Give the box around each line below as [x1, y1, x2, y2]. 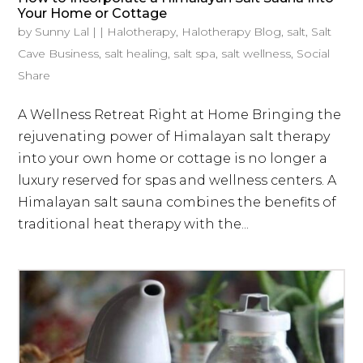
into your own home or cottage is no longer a [18, 151, 328, 167]
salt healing [105, 46, 169, 62]
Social [297, 46, 331, 62]
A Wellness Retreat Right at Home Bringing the [18, 107, 342, 123]
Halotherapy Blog [181, 24, 282, 40]
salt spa [173, 46, 216, 62]
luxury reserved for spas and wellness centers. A [18, 173, 337, 189]
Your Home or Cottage [18, 6, 168, 22]
